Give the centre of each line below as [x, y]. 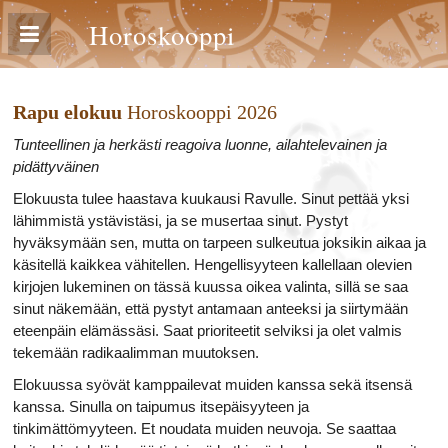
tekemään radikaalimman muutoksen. [136, 352]
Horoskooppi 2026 [202, 112]
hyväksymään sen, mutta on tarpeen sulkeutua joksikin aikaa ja [219, 242]
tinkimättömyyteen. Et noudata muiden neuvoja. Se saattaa [204, 428]
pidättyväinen [56, 166]
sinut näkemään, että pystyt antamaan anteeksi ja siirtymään [210, 308]
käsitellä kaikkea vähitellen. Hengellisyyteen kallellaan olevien [212, 264]
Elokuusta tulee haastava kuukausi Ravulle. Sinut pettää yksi [211, 198]
